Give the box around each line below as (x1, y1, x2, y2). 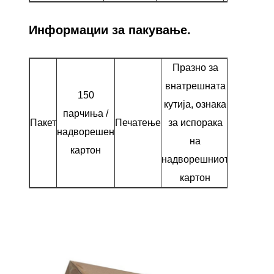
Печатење (115, 117, 161, 128)
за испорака (168, 117, 223, 128)
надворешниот (161, 154, 229, 165)
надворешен (57, 127, 115, 138)
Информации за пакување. (29, 23, 191, 37)
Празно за (172, 62, 218, 73)
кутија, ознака (164, 99, 227, 110)
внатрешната (165, 81, 226, 92)
